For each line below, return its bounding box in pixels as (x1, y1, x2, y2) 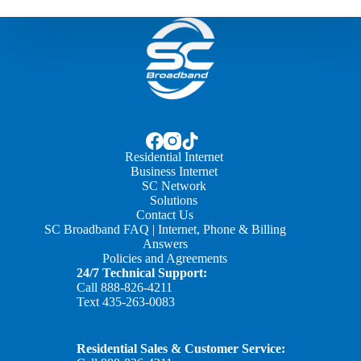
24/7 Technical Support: (76, 266, 207, 280)
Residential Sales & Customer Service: (76, 342, 285, 355)
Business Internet (130, 164, 218, 178)
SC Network (141, 179, 206, 193)
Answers (142, 237, 188, 251)
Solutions (150, 193, 198, 207)
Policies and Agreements (102, 251, 228, 265)
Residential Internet (124, 150, 223, 164)
